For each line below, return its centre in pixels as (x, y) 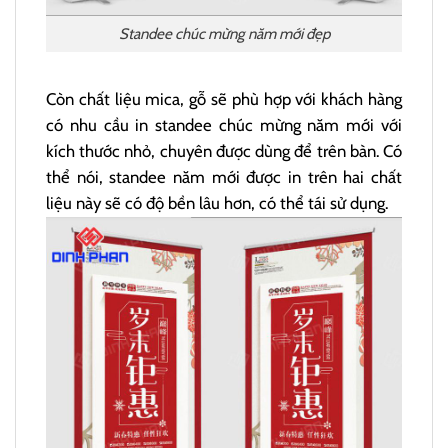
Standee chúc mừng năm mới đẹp (224, 33)
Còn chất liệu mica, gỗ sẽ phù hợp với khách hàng (224, 98)
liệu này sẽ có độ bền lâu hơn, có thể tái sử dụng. (217, 202)
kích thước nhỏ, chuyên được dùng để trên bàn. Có (224, 150)
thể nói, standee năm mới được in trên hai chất (224, 176)
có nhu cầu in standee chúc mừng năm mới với (224, 124)
